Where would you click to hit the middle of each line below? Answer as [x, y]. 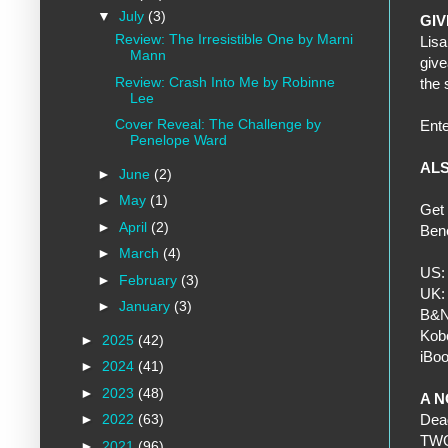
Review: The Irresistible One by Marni [233, 39]
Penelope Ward [178, 140]
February [149, 279]
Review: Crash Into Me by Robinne [224, 81]
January [146, 306]
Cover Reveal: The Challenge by [217, 124]
